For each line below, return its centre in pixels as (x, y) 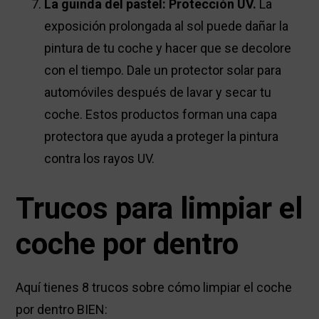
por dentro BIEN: (62, 310)
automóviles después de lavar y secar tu (158, 93)
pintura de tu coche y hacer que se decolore (168, 48)
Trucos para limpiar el (159, 209)
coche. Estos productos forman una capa (161, 115)
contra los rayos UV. (100, 159)
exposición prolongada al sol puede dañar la (167, 26)
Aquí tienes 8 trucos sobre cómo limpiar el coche (154, 288)
